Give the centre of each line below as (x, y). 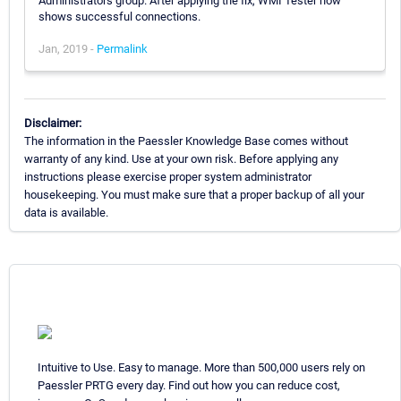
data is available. (66, 212)
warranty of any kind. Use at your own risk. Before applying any (181, 158)
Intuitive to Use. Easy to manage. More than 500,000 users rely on (201, 367)
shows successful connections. (119, 16)
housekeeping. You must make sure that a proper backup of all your (194, 194)
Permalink (122, 48)
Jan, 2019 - (68, 48)
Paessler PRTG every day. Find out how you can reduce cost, (189, 385)
